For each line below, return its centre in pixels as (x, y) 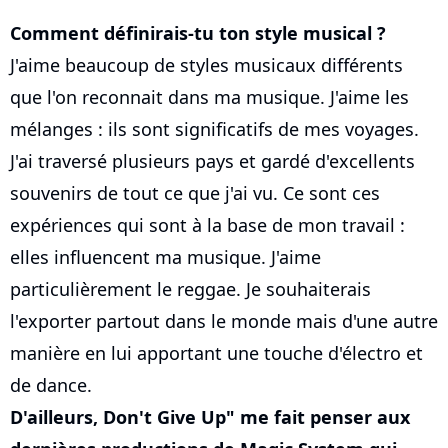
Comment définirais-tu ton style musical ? (198, 33)
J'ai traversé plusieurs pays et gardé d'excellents (212, 161)
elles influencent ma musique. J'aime (165, 257)
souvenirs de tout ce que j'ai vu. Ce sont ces (195, 193)
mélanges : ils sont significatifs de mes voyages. (214, 129)
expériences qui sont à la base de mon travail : (207, 225)
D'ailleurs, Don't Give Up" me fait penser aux (210, 417)
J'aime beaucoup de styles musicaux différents (206, 65)
